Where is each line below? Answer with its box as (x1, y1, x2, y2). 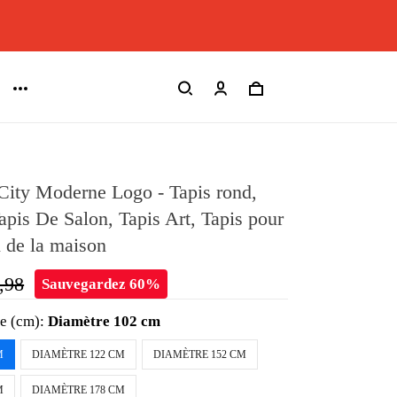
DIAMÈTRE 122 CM (32, 348, 126, 361)
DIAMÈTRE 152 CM (153, 348, 247, 361)
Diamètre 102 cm (48, 313, 161, 330)
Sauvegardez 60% (42, 276, 161, 292)
